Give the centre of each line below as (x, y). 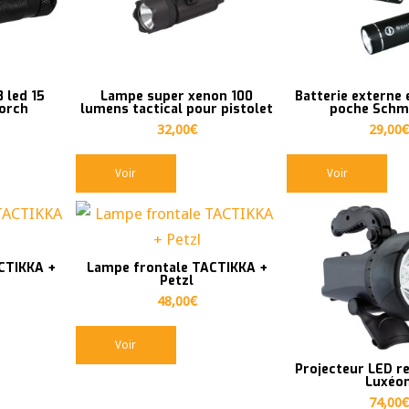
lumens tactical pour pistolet (177, 109)
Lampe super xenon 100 (177, 96)
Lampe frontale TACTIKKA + (177, 268)
